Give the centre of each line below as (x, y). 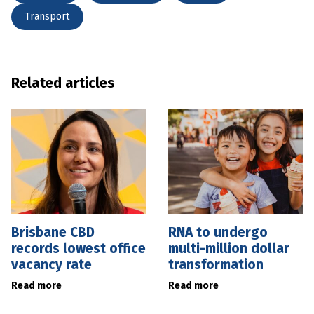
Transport (47, 16)
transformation (216, 264)
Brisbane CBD (53, 232)
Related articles (63, 82)
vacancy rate (52, 264)
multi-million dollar (229, 248)
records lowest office (78, 248)
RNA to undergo (218, 232)
